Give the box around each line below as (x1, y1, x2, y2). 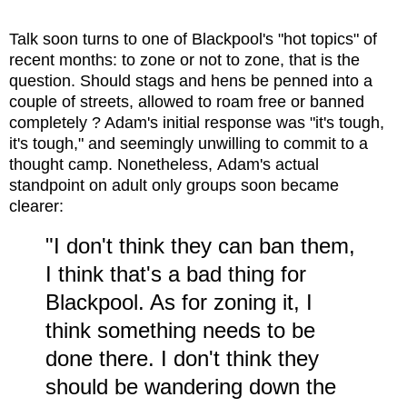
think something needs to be (45, 318, 315, 343)
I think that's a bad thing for (45, 262, 306, 287)
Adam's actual (217, 155, 319, 174)
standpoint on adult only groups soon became (9, 176, 339, 195)
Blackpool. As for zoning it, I (45, 290, 313, 315)
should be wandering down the (45, 374, 336, 400)
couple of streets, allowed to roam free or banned (9, 93, 364, 112)
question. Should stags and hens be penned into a (9, 72, 372, 91)
